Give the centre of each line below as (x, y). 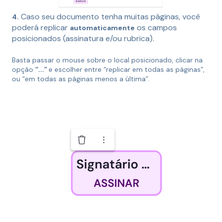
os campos (156, 28)
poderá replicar (41, 28)
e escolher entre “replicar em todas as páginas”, (127, 69)
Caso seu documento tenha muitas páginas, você (111, 17)
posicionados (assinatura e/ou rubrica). (83, 39)
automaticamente (102, 28)
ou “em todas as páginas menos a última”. (81, 79)
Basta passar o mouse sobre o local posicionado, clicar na (107, 60)
